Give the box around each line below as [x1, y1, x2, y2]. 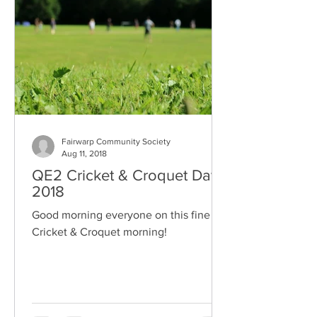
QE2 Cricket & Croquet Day [32, 167, 219, 183]
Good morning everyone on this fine [32, 209, 210, 221]
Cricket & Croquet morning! [32, 226, 167, 238]
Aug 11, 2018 [62, 148, 107, 158]
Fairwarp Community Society [62, 137, 171, 146]
